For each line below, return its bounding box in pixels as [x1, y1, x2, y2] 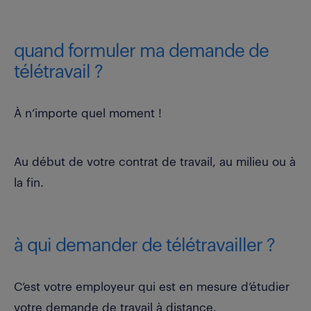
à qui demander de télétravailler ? [14, 237, 275, 255]
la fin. [14, 177, 44, 190]
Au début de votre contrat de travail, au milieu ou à [14, 156, 296, 169]
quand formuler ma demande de [14, 42, 269, 61]
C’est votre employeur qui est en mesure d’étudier [14, 281, 289, 294]
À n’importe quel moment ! [14, 108, 162, 120]
